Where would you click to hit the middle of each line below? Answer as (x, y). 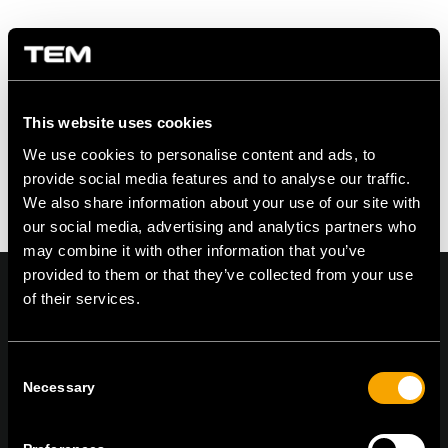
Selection (37, 391)
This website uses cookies (118, 122)
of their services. (81, 298)
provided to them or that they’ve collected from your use (218, 274)
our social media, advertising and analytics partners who (219, 226)
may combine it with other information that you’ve (194, 250)
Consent (35, 367)
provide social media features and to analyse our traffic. (217, 178)
